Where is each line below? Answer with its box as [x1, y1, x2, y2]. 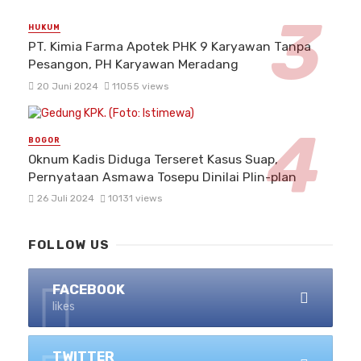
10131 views [108, 192, 163, 204]
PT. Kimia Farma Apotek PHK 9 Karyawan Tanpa [28, 39, 311, 55]
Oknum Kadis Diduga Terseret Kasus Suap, [28, 151, 278, 167]
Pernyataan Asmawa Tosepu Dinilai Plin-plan [28, 168, 297, 185]
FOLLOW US [28, 237, 110, 252]
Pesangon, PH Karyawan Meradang [28, 56, 239, 73]
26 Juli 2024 [36, 192, 94, 204]
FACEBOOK [52, 280, 125, 297]
